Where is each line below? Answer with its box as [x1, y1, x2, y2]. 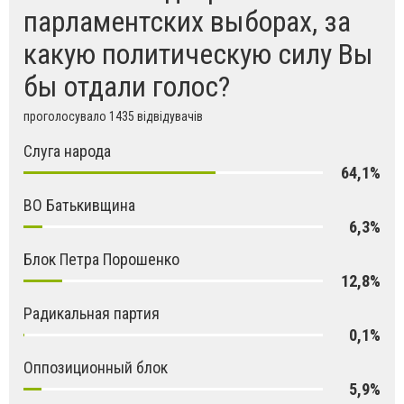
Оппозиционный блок [23, 357, 168, 377]
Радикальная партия [23, 303, 160, 323]
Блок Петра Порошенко [23, 249, 179, 269]
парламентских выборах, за [23, 4, 351, 39]
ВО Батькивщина [23, 195, 135, 215]
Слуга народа [23, 141, 111, 161]
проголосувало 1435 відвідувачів [23, 108, 203, 124]
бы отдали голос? [23, 69, 230, 104]
